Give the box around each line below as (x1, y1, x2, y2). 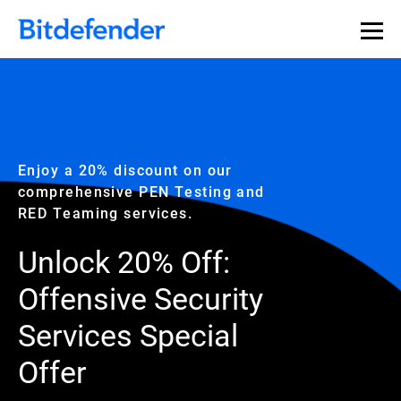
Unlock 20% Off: (18, 241, 230, 281)
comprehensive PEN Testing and (18, 182, 265, 200)
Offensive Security (18, 277, 263, 318)
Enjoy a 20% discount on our (18, 160, 233, 179)
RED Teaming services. (18, 203, 193, 222)
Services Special (18, 314, 238, 354)
